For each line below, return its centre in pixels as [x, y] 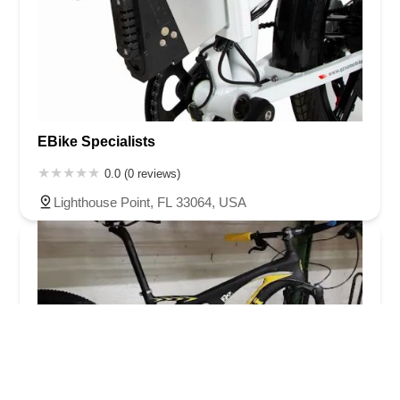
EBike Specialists [96, 142]
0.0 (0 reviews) [142, 174]
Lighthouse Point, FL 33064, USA [150, 203]
